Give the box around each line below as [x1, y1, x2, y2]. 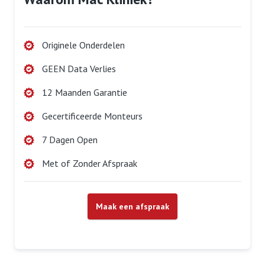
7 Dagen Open [42, 134, 98, 146]
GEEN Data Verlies [42, 63, 116, 75]
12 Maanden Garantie [42, 86, 127, 99]
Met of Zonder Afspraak [42, 157, 137, 170]
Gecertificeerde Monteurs [42, 110, 143, 122]
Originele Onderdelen [42, 39, 125, 51]
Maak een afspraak [96, 201, 169, 212]
